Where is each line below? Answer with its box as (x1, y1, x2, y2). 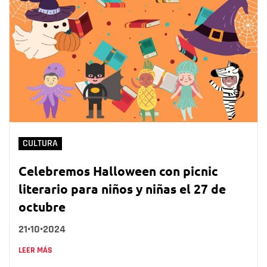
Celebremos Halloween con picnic (18, 163, 218, 179)
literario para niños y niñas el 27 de (18, 181, 226, 197)
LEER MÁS (18, 245, 52, 256)
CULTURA (23, 138, 58, 150)
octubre (18, 198, 66, 215)
